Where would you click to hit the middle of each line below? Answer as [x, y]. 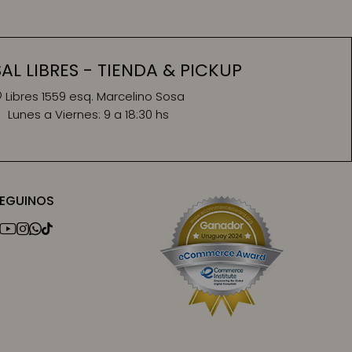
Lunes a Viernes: [55, 114]
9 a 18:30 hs [136, 114]
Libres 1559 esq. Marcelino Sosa [95, 96]
